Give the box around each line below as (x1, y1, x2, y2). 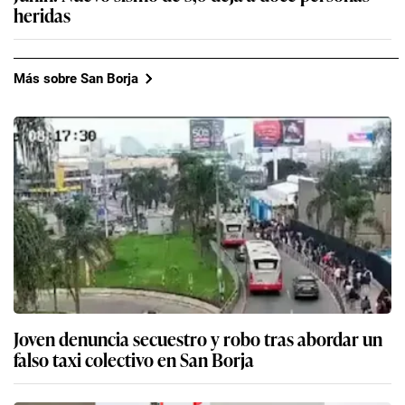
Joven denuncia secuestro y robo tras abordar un (14, 325, 382, 353)
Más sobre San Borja (14, 70, 138, 87)
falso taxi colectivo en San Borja (14, 345, 254, 373)
